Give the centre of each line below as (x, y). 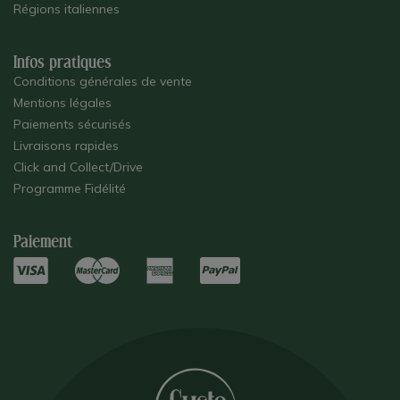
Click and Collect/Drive (78, 167)
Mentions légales (62, 103)
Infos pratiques (62, 62)
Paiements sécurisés (72, 124)
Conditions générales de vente (103, 81)
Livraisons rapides (66, 146)
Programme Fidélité (70, 188)
